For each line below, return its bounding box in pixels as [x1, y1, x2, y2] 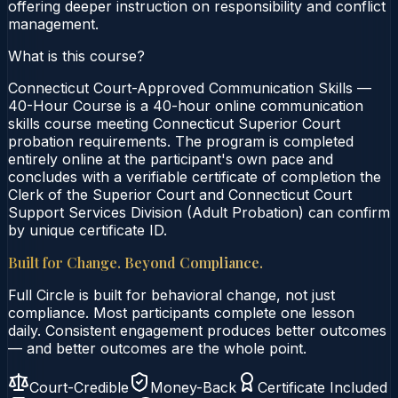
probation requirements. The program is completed [8, 131, 354, 150]
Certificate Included [258, 378, 387, 396]
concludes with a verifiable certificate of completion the [8, 167, 381, 186]
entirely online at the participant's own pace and [8, 149, 333, 168]
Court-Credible [29, 378, 129, 396]
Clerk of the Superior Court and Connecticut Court [8, 185, 352, 203]
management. [8, 14, 99, 33]
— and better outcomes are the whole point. [8, 338, 306, 357]
